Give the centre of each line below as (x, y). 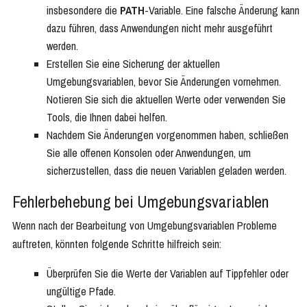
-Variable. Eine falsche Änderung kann (222, 11)
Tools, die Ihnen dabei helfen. (107, 118)
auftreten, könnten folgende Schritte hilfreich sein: (117, 244)
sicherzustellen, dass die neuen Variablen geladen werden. (167, 171)
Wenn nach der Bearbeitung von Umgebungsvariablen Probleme (145, 226)
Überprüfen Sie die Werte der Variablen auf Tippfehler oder (168, 274)
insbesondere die (83, 11)
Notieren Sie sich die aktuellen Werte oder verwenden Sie (166, 100)
